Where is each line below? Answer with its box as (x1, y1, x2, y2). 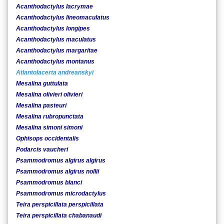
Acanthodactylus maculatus (16, 35, 96, 43)
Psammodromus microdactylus (16, 190, 106, 197)
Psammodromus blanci (16, 179, 82, 186)
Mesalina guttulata (16, 79, 68, 87)
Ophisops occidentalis (16, 135, 79, 142)
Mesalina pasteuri (16, 102, 66, 109)
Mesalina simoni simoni (16, 124, 82, 131)
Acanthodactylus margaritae (16, 46, 97, 54)
